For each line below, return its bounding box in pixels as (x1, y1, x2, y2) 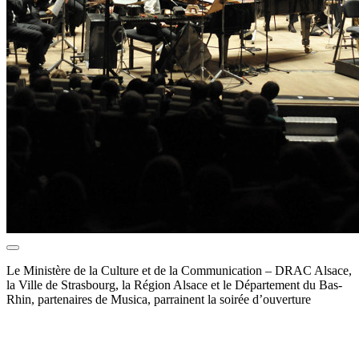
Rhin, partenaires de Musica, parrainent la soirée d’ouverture (6, 292, 311, 307)
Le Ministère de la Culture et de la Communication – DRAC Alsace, (6, 264, 352, 278)
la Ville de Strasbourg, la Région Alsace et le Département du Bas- (6, 278, 342, 292)
